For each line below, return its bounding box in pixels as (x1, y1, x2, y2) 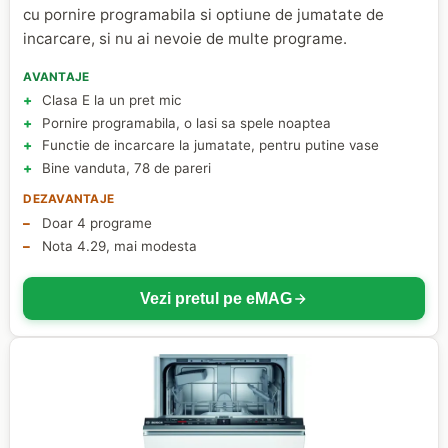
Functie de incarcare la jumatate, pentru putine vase (41, 137, 379, 154)
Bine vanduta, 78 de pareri (41, 159, 211, 176)
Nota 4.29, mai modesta (41, 237, 197, 254)
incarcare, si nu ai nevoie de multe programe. (23, 28, 348, 48)
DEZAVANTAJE (23, 192, 114, 207)
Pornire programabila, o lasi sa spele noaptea (41, 114, 331, 131)
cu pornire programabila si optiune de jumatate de (23, 4, 385, 24)
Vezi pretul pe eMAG (140, 289, 292, 307)
